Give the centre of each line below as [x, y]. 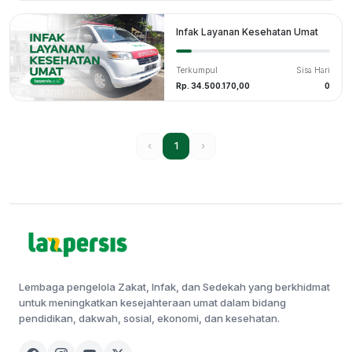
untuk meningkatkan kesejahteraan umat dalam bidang [152, 302]
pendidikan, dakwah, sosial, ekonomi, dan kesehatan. [149, 318]
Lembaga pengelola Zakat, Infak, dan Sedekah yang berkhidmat [174, 286]
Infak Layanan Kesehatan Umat [247, 31]
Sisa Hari [313, 70]
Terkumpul [197, 70]
